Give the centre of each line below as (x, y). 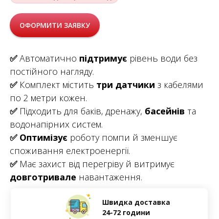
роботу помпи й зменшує (124, 138)
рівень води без (164, 58)
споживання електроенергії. (70, 151)
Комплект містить (57, 85)
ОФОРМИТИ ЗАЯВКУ (55, 25)
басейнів (166, 111)
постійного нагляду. (52, 72)
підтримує (104, 58)
